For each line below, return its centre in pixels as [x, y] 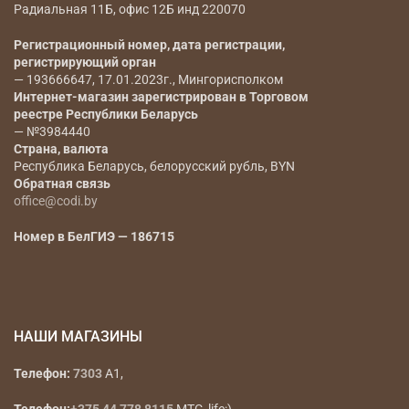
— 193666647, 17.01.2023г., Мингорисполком [148, 79]
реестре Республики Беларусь [106, 114]
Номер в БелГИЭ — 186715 [94, 236]
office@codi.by [56, 200]
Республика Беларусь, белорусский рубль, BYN [154, 166]
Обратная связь [62, 183]
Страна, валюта [61, 148]
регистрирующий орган [85, 62]
